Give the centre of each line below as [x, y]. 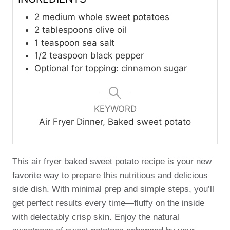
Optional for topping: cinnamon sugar [111, 69]
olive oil [111, 30]
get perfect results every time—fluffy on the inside [108, 203]
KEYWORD [115, 109]
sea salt [98, 43]
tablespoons [68, 30]
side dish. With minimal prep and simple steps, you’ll [113, 189]
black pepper [117, 56]
